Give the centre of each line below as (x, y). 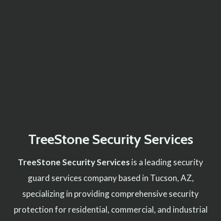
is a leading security (166, 162)
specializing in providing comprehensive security (110, 194)
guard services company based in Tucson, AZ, (110, 178)
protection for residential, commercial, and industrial (110, 210)
